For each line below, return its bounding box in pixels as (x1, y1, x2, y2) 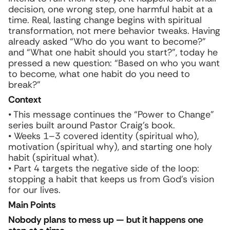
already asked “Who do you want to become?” (8, 35, 206, 48)
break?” (8, 79, 41, 91)
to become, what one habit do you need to (8, 68, 190, 80)
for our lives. (8, 184, 61, 196)
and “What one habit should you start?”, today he (8, 46, 218, 59)
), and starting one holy (114, 141, 212, 153)
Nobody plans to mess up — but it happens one (8, 214, 203, 226)
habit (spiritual (8, 151, 72, 164)
